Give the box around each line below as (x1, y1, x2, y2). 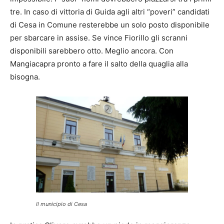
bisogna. (10, 71, 40, 81)
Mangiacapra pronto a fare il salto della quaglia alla (10, 58, 188, 68)
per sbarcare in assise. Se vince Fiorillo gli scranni (10, 32, 187, 42)
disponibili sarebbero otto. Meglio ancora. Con (10, 45, 173, 55)
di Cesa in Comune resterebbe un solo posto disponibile (10, 19, 209, 29)
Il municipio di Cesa (36, 200, 87, 207)
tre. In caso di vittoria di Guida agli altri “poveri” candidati (10, 6, 209, 16)
